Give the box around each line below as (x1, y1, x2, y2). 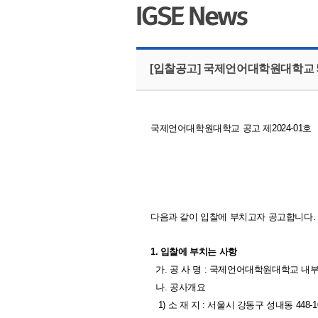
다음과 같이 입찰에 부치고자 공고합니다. (150, 212, 316, 222)
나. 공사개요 (150, 282, 206, 292)
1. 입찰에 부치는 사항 (150, 246, 237, 257)
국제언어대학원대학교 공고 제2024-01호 (150, 123, 312, 133)
